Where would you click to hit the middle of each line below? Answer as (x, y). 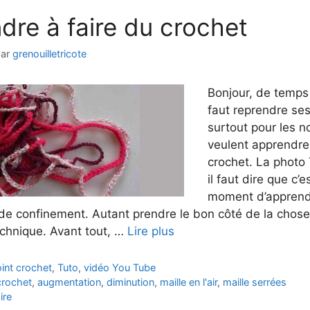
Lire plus (151, 231)
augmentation (70, 282)
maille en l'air (189, 282)
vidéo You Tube (120, 267)
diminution (131, 282)
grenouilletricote (49, 53)
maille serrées (255, 282)
